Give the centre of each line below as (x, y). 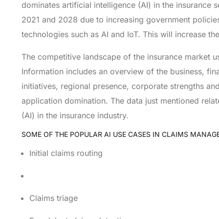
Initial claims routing (66, 153)
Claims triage (53, 198)
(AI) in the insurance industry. (75, 116)
